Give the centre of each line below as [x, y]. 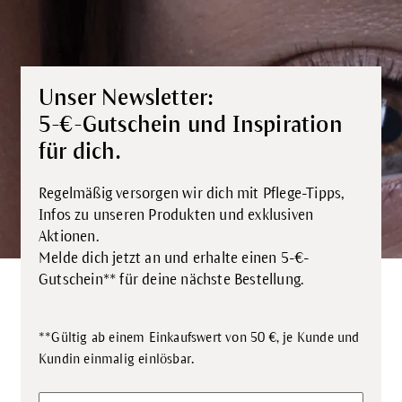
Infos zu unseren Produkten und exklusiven [176, 215]
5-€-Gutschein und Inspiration [191, 124]
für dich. [79, 151]
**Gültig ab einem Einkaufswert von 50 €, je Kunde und [199, 337]
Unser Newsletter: [126, 97]
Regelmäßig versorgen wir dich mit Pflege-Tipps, [192, 194]
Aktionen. [69, 237]
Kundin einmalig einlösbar [115, 359]
